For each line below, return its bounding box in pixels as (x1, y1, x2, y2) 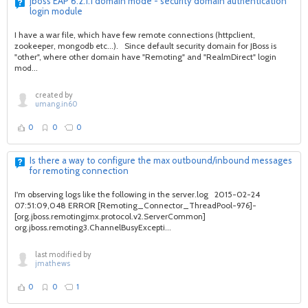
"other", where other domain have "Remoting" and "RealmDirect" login (14, 52, 276, 62)
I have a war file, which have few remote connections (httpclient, (14, 30, 255, 40)
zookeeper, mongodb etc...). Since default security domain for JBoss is (14, 41, 276, 51)
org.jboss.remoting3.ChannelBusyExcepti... (14, 222, 171, 232)
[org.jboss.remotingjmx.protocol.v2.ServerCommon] (14, 211, 206, 221)
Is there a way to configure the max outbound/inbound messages (30, 155, 292, 166)
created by (35, 90, 73, 100)
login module (30, 5, 82, 16)
